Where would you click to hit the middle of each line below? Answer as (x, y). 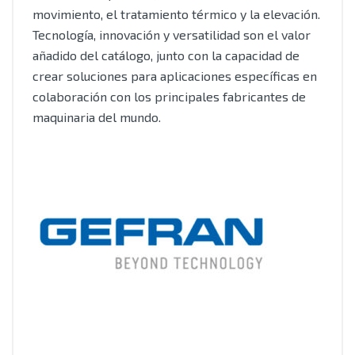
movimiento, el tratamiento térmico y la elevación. (176, 14)
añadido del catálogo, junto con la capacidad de (166, 55)
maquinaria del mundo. (97, 117)
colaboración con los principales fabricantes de (169, 96)
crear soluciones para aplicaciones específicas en (175, 76)
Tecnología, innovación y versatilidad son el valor (172, 34)
